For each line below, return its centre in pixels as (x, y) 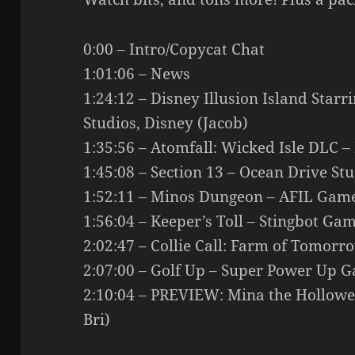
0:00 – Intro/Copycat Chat (174, 49)
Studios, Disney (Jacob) (166, 122)
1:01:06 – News (137, 73)
